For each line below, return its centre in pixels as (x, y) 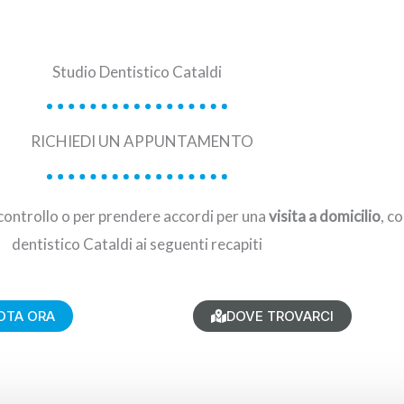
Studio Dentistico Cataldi (137, 72)
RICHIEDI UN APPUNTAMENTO (142, 141)
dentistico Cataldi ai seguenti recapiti (137, 244)
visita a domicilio (324, 216)
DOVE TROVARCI (280, 316)
